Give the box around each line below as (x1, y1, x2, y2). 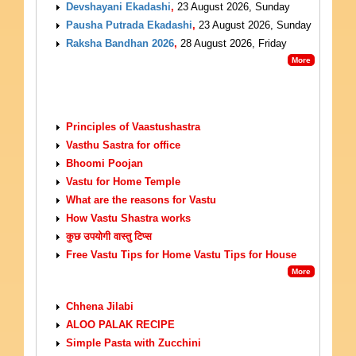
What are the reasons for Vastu (66, 194, 216, 207)
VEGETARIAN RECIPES (68, 281, 188, 295)
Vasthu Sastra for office (66, 139, 180, 152)
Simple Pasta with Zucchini (66, 337, 201, 350)
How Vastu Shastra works (66, 212, 191, 225)
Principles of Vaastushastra (66, 121, 200, 133)
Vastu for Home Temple (66, 176, 180, 188)
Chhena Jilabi (66, 300, 133, 313)
